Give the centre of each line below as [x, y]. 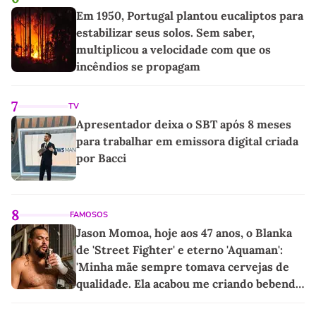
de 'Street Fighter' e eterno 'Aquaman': [180, 250]
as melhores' [110, 301]
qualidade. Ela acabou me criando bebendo [189, 284]
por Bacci [101, 158]
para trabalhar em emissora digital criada [187, 141]
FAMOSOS [89, 215]
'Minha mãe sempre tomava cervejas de [183, 267]
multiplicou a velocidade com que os [174, 50]
